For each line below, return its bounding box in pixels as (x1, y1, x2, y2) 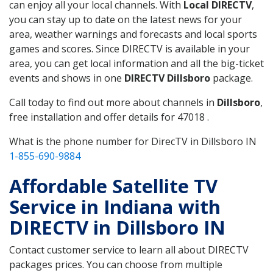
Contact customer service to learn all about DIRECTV (9, 243, 249, 257)
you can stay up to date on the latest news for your (9, 12, 242, 26)
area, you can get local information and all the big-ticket (9, 56, 264, 70)
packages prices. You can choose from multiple (9, 257, 222, 271)
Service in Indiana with (9, 193, 221, 219)
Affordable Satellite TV (9, 172, 218, 199)
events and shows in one (9, 71, 124, 85)
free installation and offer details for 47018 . (9, 110, 209, 124)
